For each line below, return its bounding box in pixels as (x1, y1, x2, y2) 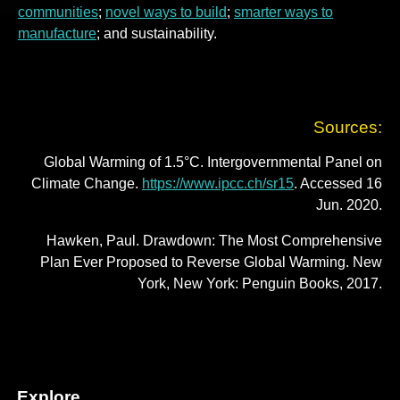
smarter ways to (234, 4, 333, 21)
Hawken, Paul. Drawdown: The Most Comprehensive (46, 232, 382, 248)
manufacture (18, 26, 96, 42)
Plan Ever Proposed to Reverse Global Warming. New (40, 254, 382, 270)
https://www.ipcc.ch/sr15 (142, 175, 294, 191)
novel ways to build (105, 4, 227, 21)
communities (18, 4, 98, 21)
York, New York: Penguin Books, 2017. (137, 275, 382, 291)
